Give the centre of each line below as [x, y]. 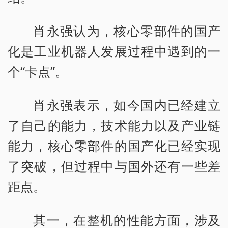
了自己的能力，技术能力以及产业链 [114, 125]
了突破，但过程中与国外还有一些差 [114, 166]
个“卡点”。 [38, 72]
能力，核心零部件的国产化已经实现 [114, 146]
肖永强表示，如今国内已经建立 [127, 105]
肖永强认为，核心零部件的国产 [127, 31]
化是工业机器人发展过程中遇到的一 [114, 51]
